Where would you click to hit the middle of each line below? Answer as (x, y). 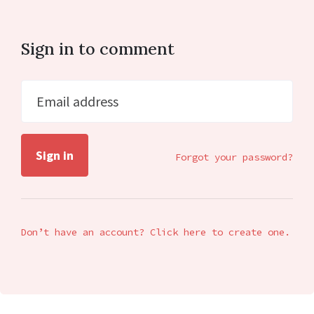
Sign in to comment (98, 49)
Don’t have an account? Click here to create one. (156, 232)
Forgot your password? (234, 157)
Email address (77, 102)
